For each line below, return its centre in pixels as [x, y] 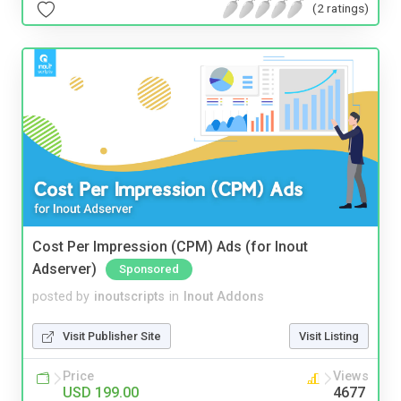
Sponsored [149, 269]
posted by [61, 296]
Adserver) [64, 269]
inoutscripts [129, 296]
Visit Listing [329, 336]
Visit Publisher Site [112, 336]
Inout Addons [224, 296]
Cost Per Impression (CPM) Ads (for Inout [170, 246]
